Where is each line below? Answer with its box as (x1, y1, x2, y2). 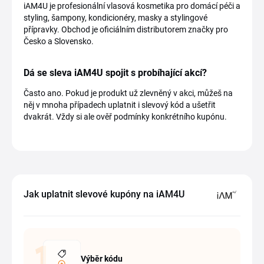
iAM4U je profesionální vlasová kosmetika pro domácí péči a (24, 1, 240, 11)
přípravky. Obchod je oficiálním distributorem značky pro (24, 25, 228, 34)
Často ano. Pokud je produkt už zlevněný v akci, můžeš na (24, 88, 233, 98)
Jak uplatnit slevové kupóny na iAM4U (24, 189, 184, 200)
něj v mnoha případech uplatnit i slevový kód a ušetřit (24, 100, 216, 110)
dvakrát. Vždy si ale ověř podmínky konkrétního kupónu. (24, 112, 227, 121)
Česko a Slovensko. (24, 37, 94, 46)
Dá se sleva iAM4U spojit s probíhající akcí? (24, 67, 207, 78)
